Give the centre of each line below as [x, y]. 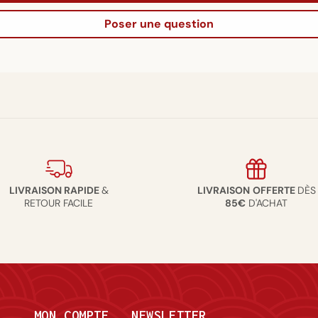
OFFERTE [275, 190]
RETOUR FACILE [59, 203]
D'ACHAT [267, 203]
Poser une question [159, 23]
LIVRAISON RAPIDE [55, 190]
